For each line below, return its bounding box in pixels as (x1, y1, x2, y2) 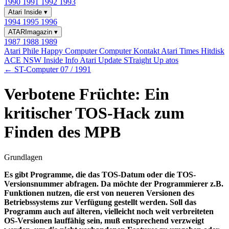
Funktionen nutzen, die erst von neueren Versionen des (4, 188, 194, 197)
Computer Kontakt (99, 47, 161, 55)
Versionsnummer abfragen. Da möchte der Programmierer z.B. (4, 179, 223, 188)
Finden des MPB (4, 123, 121, 142)
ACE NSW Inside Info (4, 56, 80, 64)
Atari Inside (8, 8, 44, 16)
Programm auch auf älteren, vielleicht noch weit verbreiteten (4, 207, 214, 216)
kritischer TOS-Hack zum (4, 104, 185, 123)
